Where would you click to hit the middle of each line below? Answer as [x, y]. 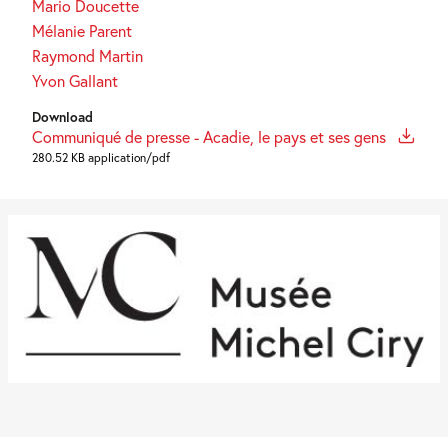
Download [62, 117]
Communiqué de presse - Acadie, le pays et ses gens [211, 137]
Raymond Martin [87, 56]
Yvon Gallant [75, 81]
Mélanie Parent [82, 31]
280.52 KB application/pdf [101, 158]
